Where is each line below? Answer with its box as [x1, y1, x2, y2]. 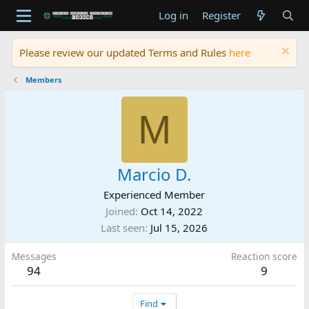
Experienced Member [103, 188, 206, 201]
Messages [11, 250, 57, 263]
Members [26, 74, 62, 85]
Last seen [101, 221, 146, 235]
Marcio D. [117, 163, 192, 186]
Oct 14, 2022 [141, 204, 203, 218]
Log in [158, 8, 188, 22]
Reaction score [231, 250, 298, 263]
